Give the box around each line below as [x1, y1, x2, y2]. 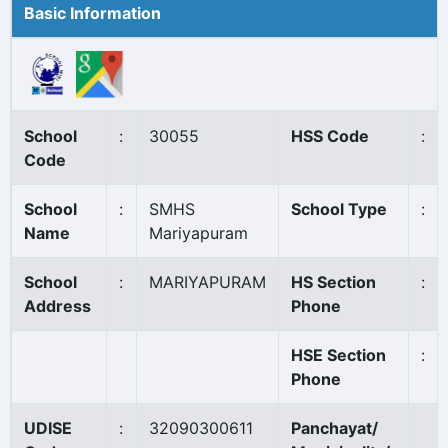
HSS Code [291, 126, 369, 146]
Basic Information [24, 3, 161, 23]
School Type [291, 199, 387, 219]
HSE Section [291, 345, 386, 365]
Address [24, 296, 91, 316]
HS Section [291, 272, 376, 292]
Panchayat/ [291, 418, 378, 438]
